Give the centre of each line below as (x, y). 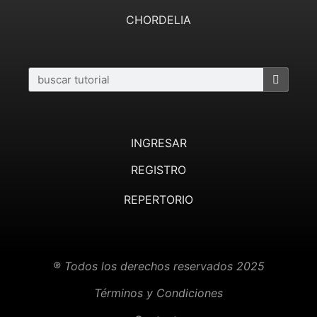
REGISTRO (158, 170)
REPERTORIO (158, 199)
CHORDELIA (158, 20)
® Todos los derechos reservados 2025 (158, 266)
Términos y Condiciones (158, 293)
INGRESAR (158, 143)
